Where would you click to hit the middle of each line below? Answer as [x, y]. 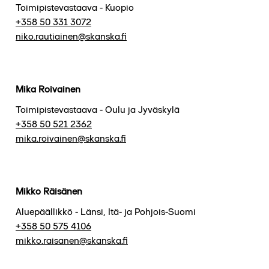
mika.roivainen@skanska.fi [71, 138]
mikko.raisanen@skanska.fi [72, 240]
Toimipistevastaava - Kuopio [75, 7]
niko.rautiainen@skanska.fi [71, 36]
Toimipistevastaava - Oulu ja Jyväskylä [98, 109]
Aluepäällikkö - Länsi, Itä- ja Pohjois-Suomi [106, 211]
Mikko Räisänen [49, 191]
